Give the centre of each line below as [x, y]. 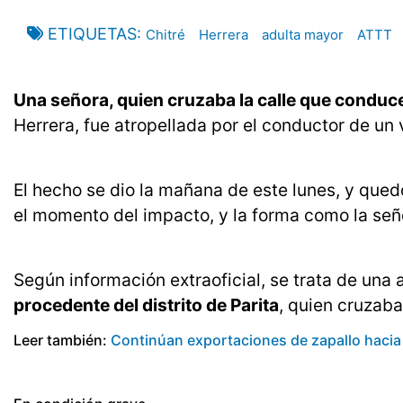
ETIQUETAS [92, 34]
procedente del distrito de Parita [146, 305]
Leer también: [62, 340]
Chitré [166, 35]
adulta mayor [303, 35]
